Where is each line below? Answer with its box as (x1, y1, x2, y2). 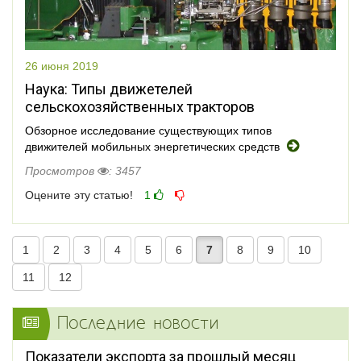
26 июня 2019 (25, 60, 98, 73)
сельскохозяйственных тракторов (25, 98, 255, 115)
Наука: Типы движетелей (25, 81, 193, 98)
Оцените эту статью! (25, 189, 133, 201)
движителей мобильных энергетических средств (25, 140, 283, 153)
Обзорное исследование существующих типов (25, 124, 272, 137)
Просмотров (25, 164, 98, 177)
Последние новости (57, 313, 219, 334)
